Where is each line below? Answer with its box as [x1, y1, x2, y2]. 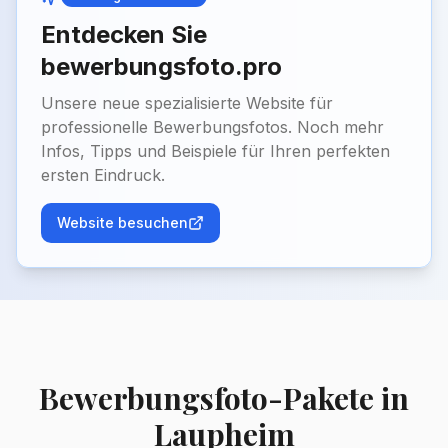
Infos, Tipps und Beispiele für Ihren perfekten [41, 141, 390, 162]
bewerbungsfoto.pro [41, 52, 282, 82]
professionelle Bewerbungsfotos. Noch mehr [41, 117, 384, 138]
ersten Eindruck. [41, 165, 165, 186]
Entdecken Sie [41, 20, 207, 50]
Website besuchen [57, 214, 188, 232]
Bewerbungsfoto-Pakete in [39, 378, 409, 419]
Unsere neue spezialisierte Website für [41, 93, 333, 114]
